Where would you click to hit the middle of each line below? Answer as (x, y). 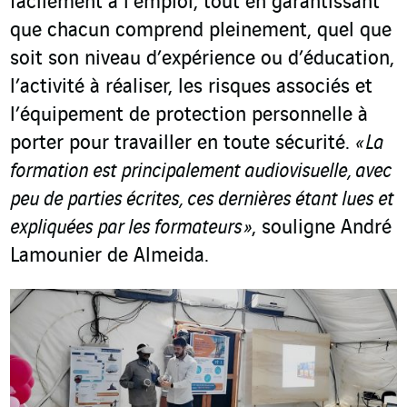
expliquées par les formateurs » (131, 228)
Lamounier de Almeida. (109, 257)
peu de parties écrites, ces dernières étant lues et (202, 200)
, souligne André (322, 228)
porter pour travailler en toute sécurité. (183, 144)
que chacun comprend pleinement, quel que (201, 31)
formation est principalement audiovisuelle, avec (201, 172)
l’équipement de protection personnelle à (189, 116)
